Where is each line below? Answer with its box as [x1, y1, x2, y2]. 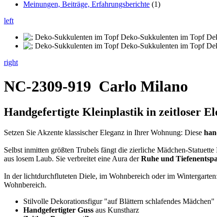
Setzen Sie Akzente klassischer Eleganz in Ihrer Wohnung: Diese [4, 128, 204, 137]
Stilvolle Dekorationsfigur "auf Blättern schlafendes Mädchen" [23, 197, 215, 206]
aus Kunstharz [93, 206, 139, 215]
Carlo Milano [99, 77, 188, 95]
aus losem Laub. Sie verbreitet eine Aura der [4, 155, 141, 163]
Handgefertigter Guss [23, 206, 93, 215]
